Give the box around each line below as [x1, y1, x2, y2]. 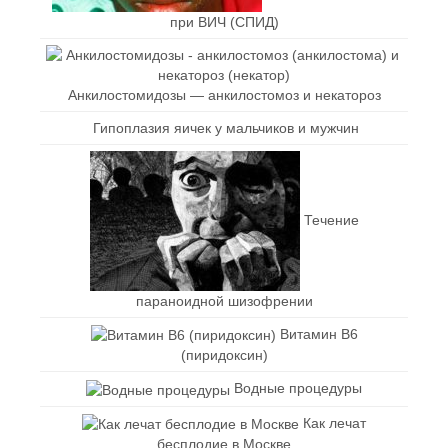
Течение [303, 211, 359, 228]
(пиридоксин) [180, 347, 268, 364]
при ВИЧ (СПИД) [169, 13, 279, 30]
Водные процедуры [234, 380, 362, 397]
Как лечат [303, 414, 366, 431]
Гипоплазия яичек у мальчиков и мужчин [93, 119, 359, 136]
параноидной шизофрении [135, 292, 313, 309]
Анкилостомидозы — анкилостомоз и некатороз [67, 86, 381, 103]
